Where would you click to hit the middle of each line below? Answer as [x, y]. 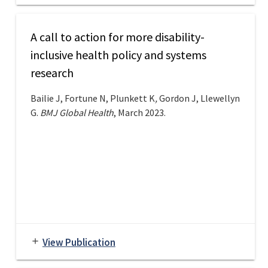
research [52, 73]
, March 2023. [139, 113]
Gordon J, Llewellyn [199, 98]
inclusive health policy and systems [118, 55]
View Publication [79, 243]
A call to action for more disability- [117, 37]
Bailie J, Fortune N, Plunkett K [92, 98]
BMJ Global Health [77, 113]
